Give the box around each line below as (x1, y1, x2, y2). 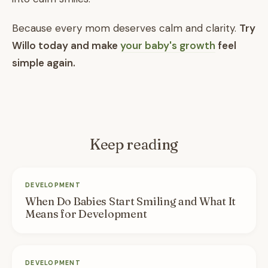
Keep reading (90, 136, 178, 153)
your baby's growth (120, 39, 215, 52)
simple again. (12, 56, 75, 69)
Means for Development (25, 207, 147, 221)
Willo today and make (12, 39, 120, 52)
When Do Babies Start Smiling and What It (25, 194, 236, 208)
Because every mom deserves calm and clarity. (12, 22, 239, 35)
